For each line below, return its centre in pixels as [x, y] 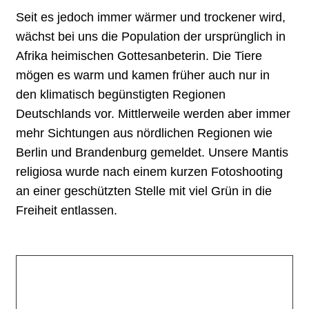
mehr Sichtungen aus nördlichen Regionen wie [144, 133]
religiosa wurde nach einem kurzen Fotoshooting [149, 171]
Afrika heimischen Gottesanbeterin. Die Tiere [139, 56]
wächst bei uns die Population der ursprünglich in [151, 36]
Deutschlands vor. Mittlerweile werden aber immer [153, 113]
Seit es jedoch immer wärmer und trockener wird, [151, 17]
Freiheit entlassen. [67, 210]
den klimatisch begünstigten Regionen [121, 94]
